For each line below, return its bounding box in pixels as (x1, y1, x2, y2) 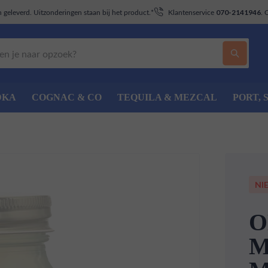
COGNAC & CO (32, 92, 102, 102)
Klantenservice (168, 7, 216, 17)
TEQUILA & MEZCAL (117, 92, 217, 102)
